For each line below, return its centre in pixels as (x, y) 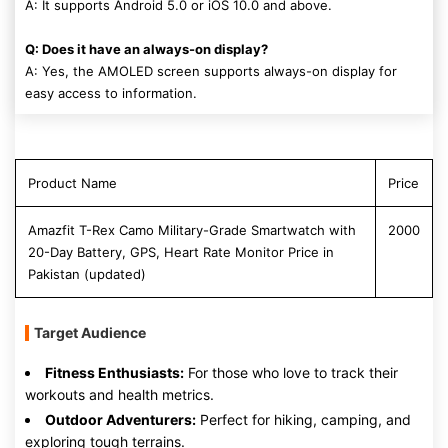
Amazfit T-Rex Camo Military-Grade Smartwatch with (192, 230)
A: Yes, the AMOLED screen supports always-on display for (211, 71)
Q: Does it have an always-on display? (146, 49)
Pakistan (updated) (87, 274)
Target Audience (90, 332)
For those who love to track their (291, 372)
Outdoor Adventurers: (120, 419)
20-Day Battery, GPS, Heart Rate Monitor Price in (181, 252)
